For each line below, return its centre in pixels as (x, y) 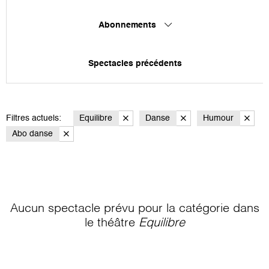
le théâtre (111, 223)
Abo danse (32, 134)
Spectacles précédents (135, 63)
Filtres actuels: (34, 118)
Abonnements (128, 25)
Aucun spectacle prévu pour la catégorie (121, 209)
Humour (218, 118)
